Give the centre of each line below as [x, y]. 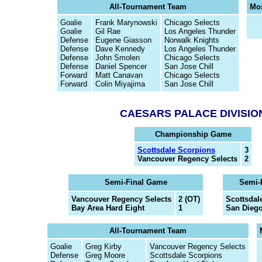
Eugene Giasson [123, 40]
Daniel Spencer [121, 66]
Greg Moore [105, 255]
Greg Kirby [104, 247]
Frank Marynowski [126, 23]
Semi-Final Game [136, 182]
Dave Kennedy [120, 49]
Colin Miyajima [120, 84]
